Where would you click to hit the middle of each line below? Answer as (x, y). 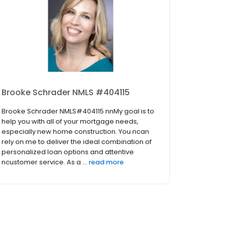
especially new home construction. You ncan (75, 131)
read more (106, 162)
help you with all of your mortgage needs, (70, 121)
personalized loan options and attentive (68, 152)
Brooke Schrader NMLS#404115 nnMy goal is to (78, 111)
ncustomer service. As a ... (44, 162)
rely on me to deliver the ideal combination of (77, 141)
